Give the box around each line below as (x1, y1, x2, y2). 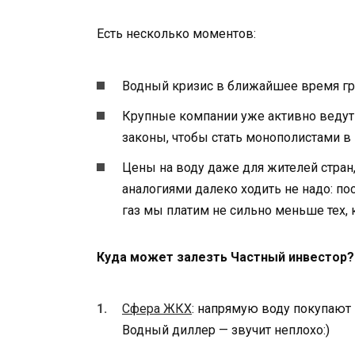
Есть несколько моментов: (97, 26, 256, 42)
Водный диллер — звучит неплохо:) (122, 323, 330, 338)
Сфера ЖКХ (122, 301, 192, 317)
